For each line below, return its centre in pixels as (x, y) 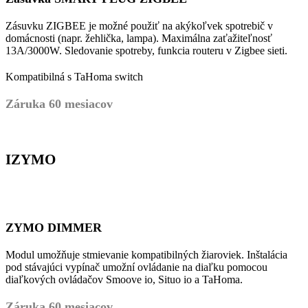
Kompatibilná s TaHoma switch (74, 77)
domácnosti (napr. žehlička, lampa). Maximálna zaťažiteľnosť (139, 38)
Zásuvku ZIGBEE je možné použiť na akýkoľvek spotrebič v (139, 26)
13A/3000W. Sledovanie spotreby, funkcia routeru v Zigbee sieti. (146, 51)
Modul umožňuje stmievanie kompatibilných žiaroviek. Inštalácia (146, 255)
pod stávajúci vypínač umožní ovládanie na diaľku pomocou (136, 267)
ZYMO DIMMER (54, 228)
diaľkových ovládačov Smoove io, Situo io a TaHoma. (124, 279)
